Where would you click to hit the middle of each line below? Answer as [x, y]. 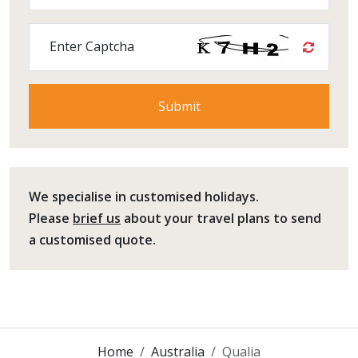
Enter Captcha [92, 46]
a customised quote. [92, 240]
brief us [97, 218]
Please [51, 218]
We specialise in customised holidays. [144, 197]
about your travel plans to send [221, 218]
